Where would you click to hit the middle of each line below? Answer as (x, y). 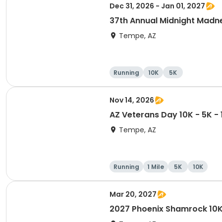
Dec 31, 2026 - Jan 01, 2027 (157, 6)
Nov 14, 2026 (132, 100)
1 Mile (156, 167)
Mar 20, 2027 (133, 194)
